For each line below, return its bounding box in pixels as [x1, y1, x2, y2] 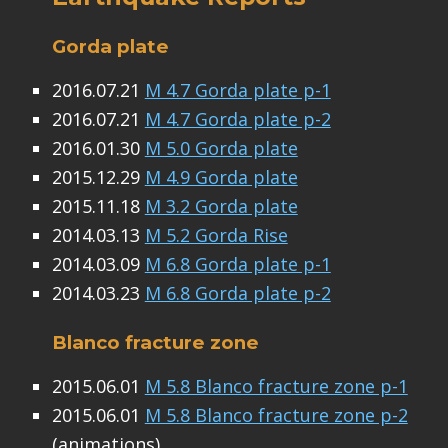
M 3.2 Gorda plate [144, 194, 298, 219]
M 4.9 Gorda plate [144, 165, 298, 190]
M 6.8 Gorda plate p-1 [144, 252, 331, 277]
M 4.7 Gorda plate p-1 [144, 78, 331, 103]
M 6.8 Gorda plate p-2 [144, 281, 331, 306]
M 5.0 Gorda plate [144, 136, 298, 161]
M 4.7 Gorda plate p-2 [144, 107, 331, 132]
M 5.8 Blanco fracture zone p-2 [144, 402, 408, 427]
